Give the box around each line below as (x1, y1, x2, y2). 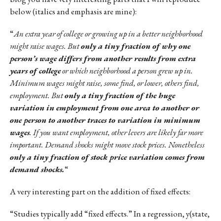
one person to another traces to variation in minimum (10, 114, 200, 125)
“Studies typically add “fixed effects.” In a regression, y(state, (10, 208, 210, 219)
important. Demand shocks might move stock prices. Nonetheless (10, 139, 205, 150)
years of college (10, 65, 61, 76)
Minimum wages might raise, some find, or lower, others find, (10, 77, 199, 88)
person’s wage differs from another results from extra (10, 52, 196, 64)
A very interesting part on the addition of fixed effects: (10, 185, 190, 197)
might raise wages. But (10, 40, 81, 51)
